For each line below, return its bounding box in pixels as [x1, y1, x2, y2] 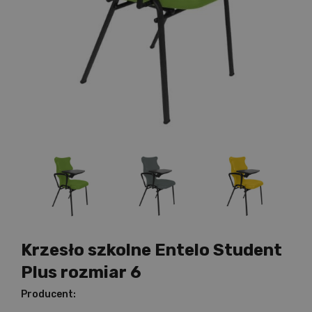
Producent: [21, 288, 76, 300]
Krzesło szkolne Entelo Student [21, 240, 282, 260]
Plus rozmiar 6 [21, 263, 141, 282]
